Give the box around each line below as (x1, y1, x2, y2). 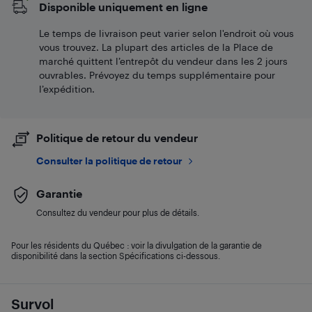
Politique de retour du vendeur (36, 131, 198, 144)
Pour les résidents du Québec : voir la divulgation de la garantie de (11, 240, 262, 250)
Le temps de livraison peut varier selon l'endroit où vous (39, 27, 294, 39)
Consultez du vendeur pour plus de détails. (36, 208, 199, 217)
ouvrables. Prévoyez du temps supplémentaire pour (39, 69, 275, 81)
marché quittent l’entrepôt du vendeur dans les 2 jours (39, 55, 288, 67)
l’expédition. (39, 83, 95, 95)
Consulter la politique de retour (36, 155, 182, 166)
